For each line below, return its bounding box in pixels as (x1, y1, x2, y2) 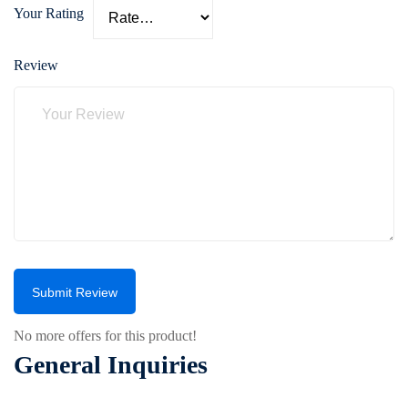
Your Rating (14, 5, 84, 21)
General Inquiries (14, 351, 208, 379)
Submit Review (32, 285, 117, 300)
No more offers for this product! (14, 328, 197, 343)
